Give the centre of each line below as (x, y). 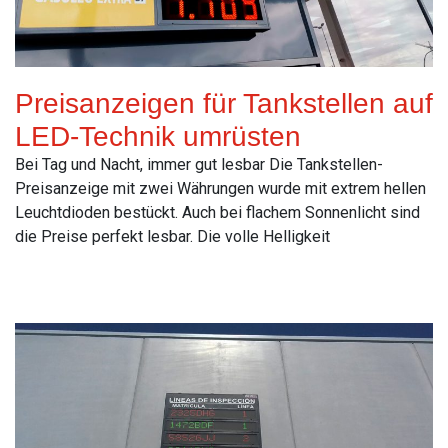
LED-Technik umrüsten (158, 137)
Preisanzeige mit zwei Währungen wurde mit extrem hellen (220, 189)
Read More (53, 281)
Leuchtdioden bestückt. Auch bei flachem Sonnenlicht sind (217, 213)
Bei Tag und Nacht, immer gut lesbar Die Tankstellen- (199, 165)
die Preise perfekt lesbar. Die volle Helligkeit (172, 237)
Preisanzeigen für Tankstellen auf (224, 104)
